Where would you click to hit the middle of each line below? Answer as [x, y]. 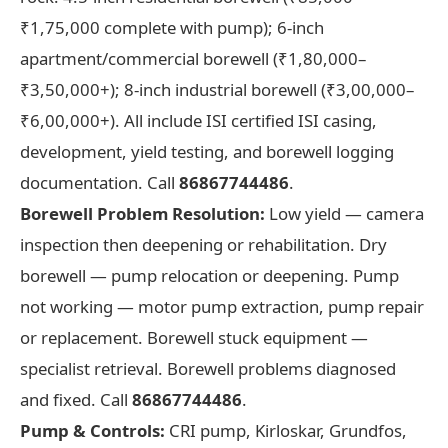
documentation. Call [99, 182]
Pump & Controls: [92, 430]
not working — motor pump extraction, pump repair [222, 306]
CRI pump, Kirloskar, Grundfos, [286, 430]
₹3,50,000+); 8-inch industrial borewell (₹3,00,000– [217, 89]
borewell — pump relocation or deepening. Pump [209, 275]
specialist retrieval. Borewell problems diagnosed [208, 368]
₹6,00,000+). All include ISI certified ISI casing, [198, 120]
